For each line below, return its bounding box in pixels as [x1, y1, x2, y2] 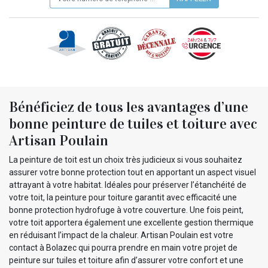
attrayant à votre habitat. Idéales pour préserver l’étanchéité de [9, 180, 246, 190]
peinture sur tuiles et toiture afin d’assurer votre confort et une [9, 255, 243, 266]
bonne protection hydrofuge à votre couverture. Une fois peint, [9, 205, 243, 215]
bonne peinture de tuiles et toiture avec [9, 115, 257, 133]
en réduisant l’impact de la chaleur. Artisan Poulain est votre [9, 230, 233, 240]
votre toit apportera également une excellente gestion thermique [9, 218, 254, 228]
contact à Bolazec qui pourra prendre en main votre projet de [9, 243, 237, 253]
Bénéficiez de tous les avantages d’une [9, 98, 248, 117]
